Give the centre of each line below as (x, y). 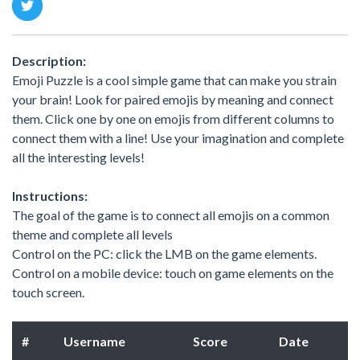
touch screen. (48, 292)
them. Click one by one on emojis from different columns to (173, 118)
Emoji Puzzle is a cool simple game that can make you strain (174, 80)
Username (94, 341)
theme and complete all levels (92, 234)
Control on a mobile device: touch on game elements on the (173, 272)
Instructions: (50, 195)
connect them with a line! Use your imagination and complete (178, 137)
